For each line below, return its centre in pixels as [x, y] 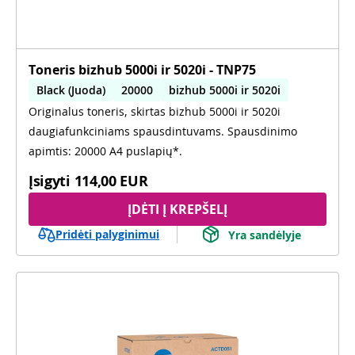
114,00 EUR [111, 181]
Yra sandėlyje [265, 235]
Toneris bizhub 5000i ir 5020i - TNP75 [142, 70]
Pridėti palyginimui [107, 234]
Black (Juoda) [71, 90]
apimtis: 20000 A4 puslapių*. [105, 151]
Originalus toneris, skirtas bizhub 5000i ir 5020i [155, 111]
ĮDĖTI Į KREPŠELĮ [177, 209]
